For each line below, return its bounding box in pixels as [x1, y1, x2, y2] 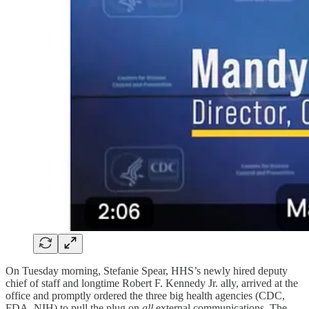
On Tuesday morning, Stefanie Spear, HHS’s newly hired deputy [6, 265, 288, 277]
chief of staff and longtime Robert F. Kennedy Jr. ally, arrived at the [6, 277, 298, 290]
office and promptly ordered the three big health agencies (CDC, [6, 290, 285, 302]
